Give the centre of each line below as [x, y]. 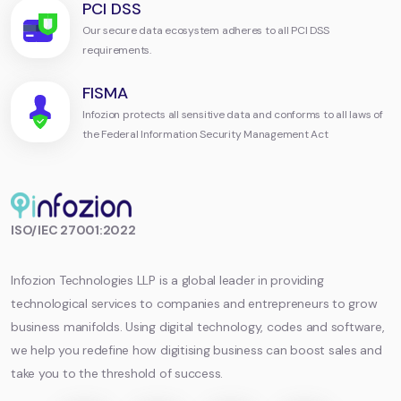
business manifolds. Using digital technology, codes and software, [198, 327]
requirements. [117, 51]
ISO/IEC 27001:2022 [73, 230]
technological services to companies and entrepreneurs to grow [194, 304]
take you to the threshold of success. [117, 374]
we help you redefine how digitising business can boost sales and [196, 350]
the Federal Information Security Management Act [205, 135]
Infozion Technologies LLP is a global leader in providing [167, 281]
